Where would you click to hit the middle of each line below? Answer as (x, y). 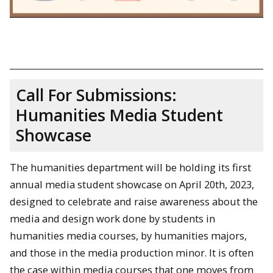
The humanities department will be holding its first (130, 167)
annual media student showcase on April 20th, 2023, (132, 184)
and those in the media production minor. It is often (132, 252)
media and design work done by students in (112, 218)
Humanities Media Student (119, 115)
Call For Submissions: (96, 95)
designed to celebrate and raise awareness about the (134, 201)
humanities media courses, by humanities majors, (128, 235)
